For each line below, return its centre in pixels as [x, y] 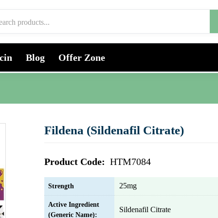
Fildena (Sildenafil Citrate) [114, 130]
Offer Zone [82, 57]
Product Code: [76, 162]
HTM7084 [130, 162]
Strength [61, 186]
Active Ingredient [74, 205]
